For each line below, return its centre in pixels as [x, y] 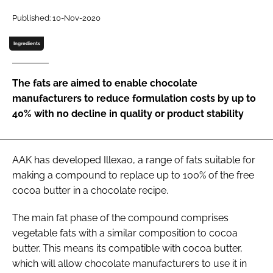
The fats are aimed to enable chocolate [105, 83]
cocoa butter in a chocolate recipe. [90, 190]
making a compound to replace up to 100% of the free [133, 175]
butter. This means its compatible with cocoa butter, [127, 248]
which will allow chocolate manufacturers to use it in [129, 263]
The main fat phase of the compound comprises [120, 218]
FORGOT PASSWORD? [59, 139]
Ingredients [27, 43]
